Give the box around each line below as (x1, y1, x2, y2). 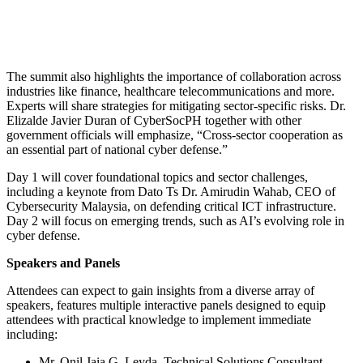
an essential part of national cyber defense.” (6, 142, 228, 156)
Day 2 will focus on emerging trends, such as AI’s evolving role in (6, 213, 344, 228)
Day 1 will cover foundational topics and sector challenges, (6, 169, 308, 184)
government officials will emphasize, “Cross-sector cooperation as (6, 127, 343, 142)
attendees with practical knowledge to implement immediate (6, 312, 311, 327)
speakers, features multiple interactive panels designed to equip (6, 297, 326, 312)
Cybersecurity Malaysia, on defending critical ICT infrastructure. (6, 199, 336, 213)
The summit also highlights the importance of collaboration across (6, 69, 341, 83)
